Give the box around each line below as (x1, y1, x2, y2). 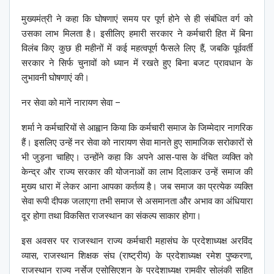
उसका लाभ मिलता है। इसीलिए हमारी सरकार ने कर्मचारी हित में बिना (21, 28, 253, 40)
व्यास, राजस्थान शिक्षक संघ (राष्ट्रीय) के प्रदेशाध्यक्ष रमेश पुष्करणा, (21, 250, 253, 262)
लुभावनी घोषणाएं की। (21, 72, 89, 84)
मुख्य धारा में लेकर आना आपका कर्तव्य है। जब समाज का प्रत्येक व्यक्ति (21, 181, 253, 193)
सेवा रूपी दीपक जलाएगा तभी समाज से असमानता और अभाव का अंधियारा (21, 196, 253, 207)
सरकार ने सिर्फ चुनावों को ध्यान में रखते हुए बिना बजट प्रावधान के (21, 57, 253, 69)
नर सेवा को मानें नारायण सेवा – (21, 97, 120, 109)
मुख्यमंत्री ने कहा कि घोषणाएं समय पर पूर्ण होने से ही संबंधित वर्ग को (21, 13, 253, 25)
